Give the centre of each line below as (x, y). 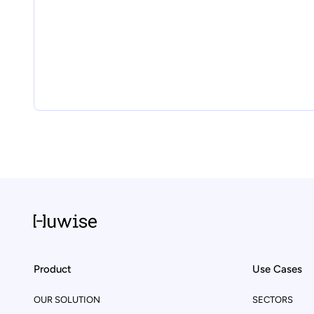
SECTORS (273, 299)
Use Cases (277, 269)
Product (53, 269)
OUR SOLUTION (67, 299)
